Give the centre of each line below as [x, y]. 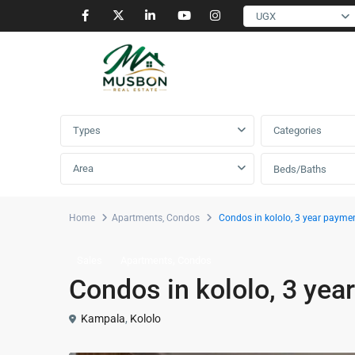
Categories [298, 130]
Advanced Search [115, 87]
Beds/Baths [300, 169]
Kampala [103, 318]
